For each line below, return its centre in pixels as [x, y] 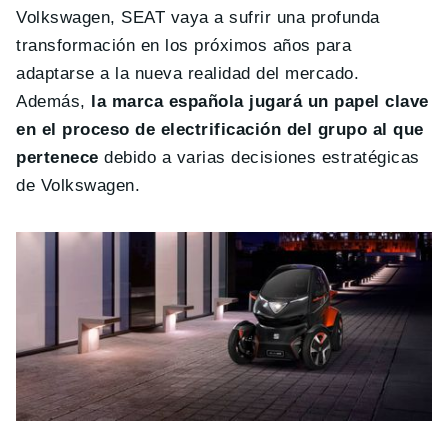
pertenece [57, 157]
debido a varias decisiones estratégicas [259, 157]
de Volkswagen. [78, 185]
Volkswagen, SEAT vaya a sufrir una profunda [198, 17]
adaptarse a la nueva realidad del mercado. [188, 73]
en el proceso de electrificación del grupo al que [220, 129]
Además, [54, 101]
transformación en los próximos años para [184, 45]
